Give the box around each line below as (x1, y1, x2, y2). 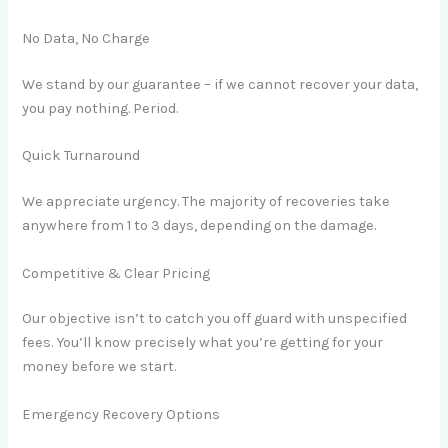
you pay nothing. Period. (22, 99, 179, 117)
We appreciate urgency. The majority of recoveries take (22, 193, 391, 211)
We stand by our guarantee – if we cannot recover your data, (22, 75, 419, 93)
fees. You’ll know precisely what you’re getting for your (22, 334, 384, 352)
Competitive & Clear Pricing (22, 264, 211, 282)
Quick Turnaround (22, 147, 141, 165)
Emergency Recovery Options (22, 405, 221, 423)
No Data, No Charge (22, 30, 151, 48)
